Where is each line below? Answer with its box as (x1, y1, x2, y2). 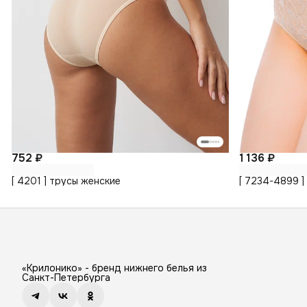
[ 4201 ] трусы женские (12, 175, 121, 187)
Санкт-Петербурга (22, 271, 110, 284)
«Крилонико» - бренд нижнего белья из (22, 262, 207, 275)
